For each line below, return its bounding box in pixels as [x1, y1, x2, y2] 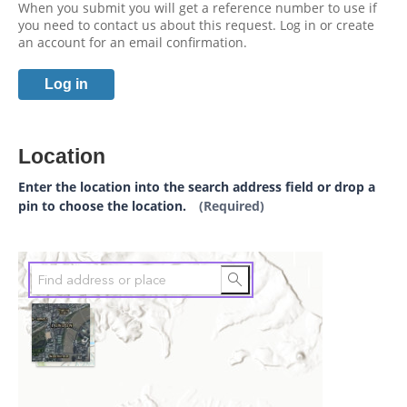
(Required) [199, 197, 264, 215]
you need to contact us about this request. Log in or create [18, 16, 374, 34]
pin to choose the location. [18, 197, 190, 215]
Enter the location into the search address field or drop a [18, 178, 375, 196]
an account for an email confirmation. [18, 34, 247, 51]
